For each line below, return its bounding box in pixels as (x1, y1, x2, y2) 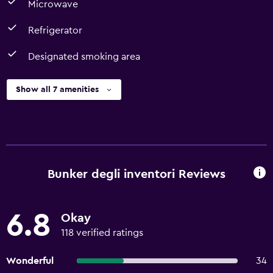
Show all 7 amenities (16, 85, 99, 94)
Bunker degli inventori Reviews (48, 168, 225, 180)
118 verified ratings (61, 228, 143, 238)
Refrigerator (28, 26, 82, 35)
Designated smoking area (28, 52, 140, 62)
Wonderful (6, 256, 54, 266)
